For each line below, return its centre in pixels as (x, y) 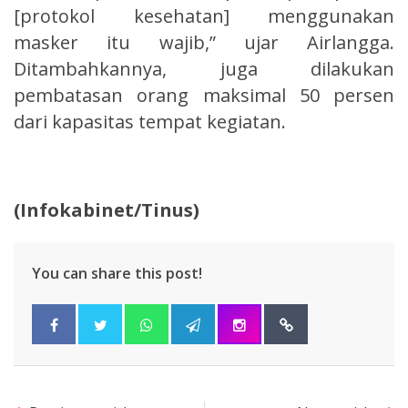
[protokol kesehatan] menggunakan (204, 15)
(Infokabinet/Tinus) (107, 209)
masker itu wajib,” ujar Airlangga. (204, 42)
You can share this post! (117, 273)
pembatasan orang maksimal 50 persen (204, 95)
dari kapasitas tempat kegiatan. (150, 121)
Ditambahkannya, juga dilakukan (204, 68)
